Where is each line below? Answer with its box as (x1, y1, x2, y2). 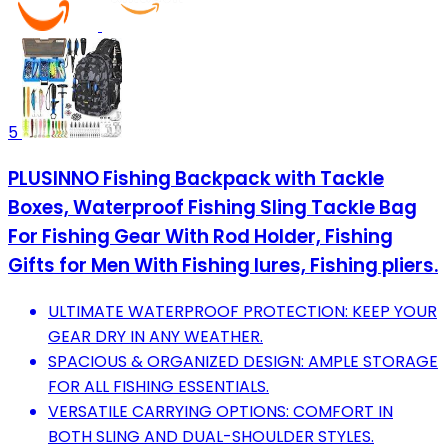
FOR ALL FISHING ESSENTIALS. (48, 374, 269, 398)
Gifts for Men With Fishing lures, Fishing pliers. (8, 251, 438, 279)
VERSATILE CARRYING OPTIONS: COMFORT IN (48, 399, 393, 423)
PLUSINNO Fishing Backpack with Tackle (8, 164, 384, 192)
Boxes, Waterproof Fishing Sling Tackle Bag (8, 193, 417, 221)
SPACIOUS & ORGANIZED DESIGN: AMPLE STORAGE (48, 349, 438, 373)
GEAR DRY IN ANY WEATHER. (48, 324, 263, 348)
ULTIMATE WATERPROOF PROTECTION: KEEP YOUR (48, 299, 437, 323)
